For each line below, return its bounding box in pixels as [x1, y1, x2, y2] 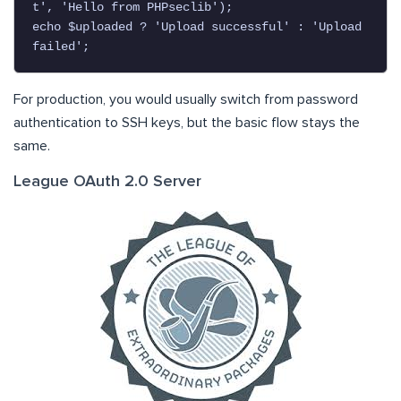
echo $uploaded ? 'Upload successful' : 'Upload [32, 20, 362, 35]
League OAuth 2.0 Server [13, 174, 201, 191]
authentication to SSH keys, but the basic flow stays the [13, 115, 360, 131]
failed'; [32, 39, 90, 55]
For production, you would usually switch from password [13, 92, 358, 107]
